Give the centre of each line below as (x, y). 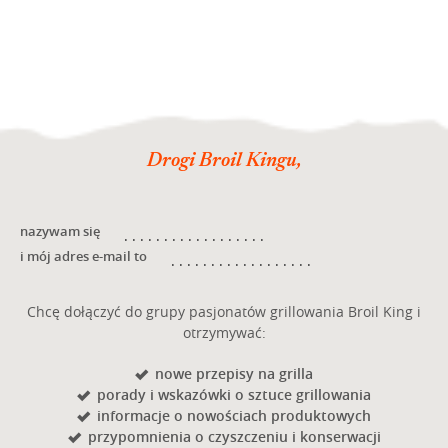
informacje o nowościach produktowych (234, 416)
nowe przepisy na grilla (234, 374)
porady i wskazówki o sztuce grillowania (234, 395)
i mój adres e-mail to (83, 256)
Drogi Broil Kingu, (224, 161)
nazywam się (60, 231)
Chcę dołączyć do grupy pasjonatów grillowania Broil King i (224, 312)
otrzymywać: (224, 333)
